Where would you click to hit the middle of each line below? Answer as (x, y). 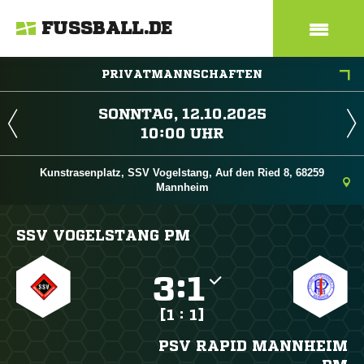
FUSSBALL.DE (107, 28)
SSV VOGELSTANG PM (103, 235)
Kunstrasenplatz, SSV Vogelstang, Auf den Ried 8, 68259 (182, 173)
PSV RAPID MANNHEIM (253, 345)
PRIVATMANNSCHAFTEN (182, 74)
